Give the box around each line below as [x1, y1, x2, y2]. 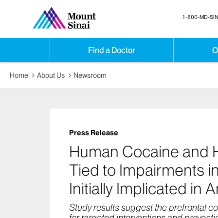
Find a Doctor [88, 45, 136, 55]
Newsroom [73, 71, 107, 80]
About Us [37, 71, 65, 80]
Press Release [69, 128, 118, 138]
